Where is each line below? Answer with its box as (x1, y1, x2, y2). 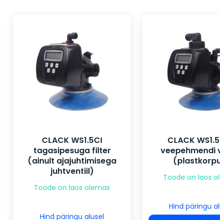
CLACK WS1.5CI (42, 135, 102, 146)
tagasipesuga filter (33, 145, 111, 157)
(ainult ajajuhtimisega (27, 155, 116, 167)
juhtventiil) (50, 165, 94, 177)
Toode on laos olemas (34, 183, 110, 193)
